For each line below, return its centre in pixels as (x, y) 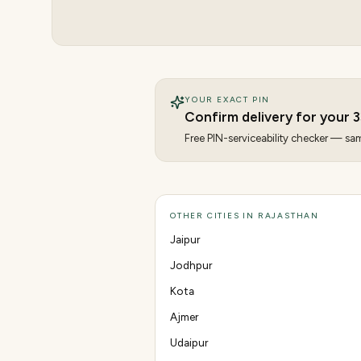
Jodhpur (191, 265)
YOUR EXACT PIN (228, 100)
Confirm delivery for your (269, 117)
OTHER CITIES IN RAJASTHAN (245, 216)
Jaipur (185, 239)
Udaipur (189, 342)
